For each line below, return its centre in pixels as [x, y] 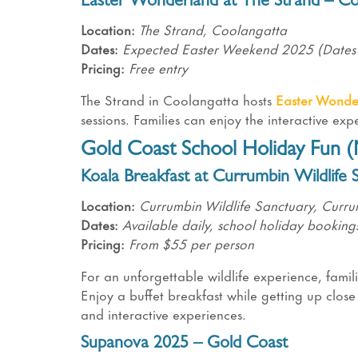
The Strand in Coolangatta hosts [176, 99]
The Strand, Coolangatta [213, 29]
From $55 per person [191, 243]
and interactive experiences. [163, 314]
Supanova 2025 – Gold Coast [184, 345]
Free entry [158, 68]
